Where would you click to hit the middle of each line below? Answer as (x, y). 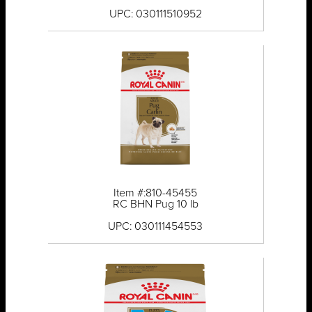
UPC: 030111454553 (156, 227)
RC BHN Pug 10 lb (155, 204)
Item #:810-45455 (156, 193)
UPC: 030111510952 (155, 14)
